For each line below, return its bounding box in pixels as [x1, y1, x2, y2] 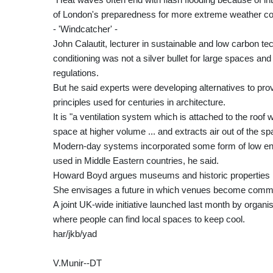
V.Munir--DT [53, 257, 102, 268]
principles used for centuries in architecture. [53, 96, 225, 107]
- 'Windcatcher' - [53, 23, 118, 34]
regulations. [53, 67, 99, 78]
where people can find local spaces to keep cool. [53, 213, 245, 224]
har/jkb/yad [53, 228, 97, 239]
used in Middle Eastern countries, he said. [53, 155, 219, 166]
